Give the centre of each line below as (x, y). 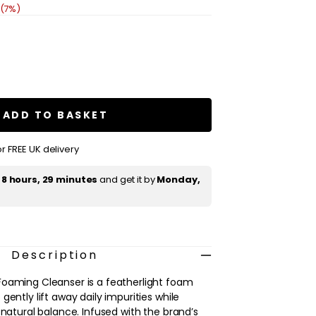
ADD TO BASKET (55, 115)
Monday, (178, 180)
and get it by (127, 180)
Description (55, 255)
